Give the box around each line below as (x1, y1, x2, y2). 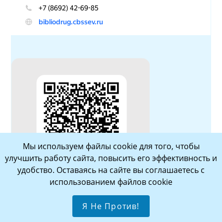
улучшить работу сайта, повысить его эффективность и (5, 153, 217, 164)
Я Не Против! (82, 201, 140, 212)
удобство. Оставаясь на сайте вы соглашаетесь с (17, 165, 205, 175)
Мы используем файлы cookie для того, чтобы (22, 141, 200, 152)
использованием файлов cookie (50, 176, 172, 187)
